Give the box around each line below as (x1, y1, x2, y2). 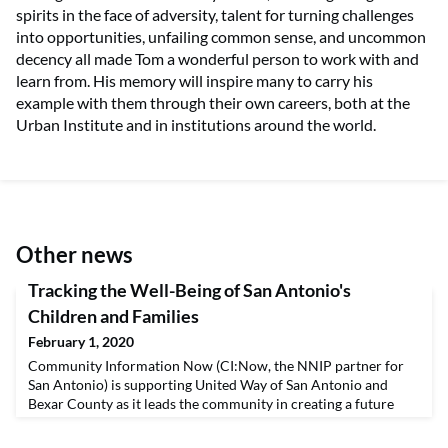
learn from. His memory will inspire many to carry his (16, 70, 373, 90)
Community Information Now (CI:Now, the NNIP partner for (28, 356, 404, 374)
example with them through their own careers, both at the (16, 92, 410, 112)
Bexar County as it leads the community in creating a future (28, 394, 394, 412)
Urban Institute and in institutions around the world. (16, 114, 376, 134)
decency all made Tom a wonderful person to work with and (16, 48, 419, 68)
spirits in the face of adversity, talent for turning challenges (16, 4, 414, 24)
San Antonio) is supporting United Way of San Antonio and (28, 375, 388, 393)
